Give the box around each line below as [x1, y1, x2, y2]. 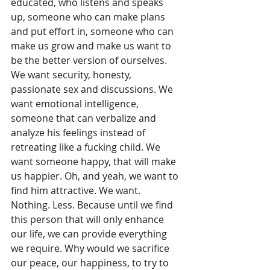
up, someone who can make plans [11, 10, 168, 24]
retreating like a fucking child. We [11, 140, 163, 154]
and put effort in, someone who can [11, 25, 176, 38]
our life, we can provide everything [11, 227, 169, 240]
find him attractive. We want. [11, 184, 143, 197]
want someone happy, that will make [11, 155, 178, 168]
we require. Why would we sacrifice [11, 242, 172, 255]
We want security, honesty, [11, 68, 134, 81]
